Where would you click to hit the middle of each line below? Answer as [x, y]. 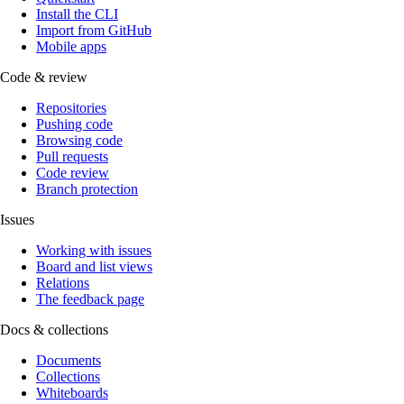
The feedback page [90, 299]
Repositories [71, 108]
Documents [69, 360]
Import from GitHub [94, 30]
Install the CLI [77, 14]
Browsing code [79, 140]
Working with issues [94, 250]
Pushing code [74, 124]
